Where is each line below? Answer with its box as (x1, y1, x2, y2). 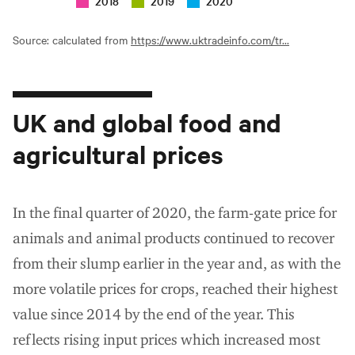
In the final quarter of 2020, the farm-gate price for (13, 203, 337, 222)
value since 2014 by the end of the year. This (13, 304, 295, 323)
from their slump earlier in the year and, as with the (13, 254, 341, 273)
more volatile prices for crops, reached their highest (13, 279, 338, 298)
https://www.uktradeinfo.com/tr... (131, 31, 289, 48)
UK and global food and (13, 105, 281, 139)
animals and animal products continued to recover (13, 228, 334, 247)
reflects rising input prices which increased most (13, 330, 320, 349)
